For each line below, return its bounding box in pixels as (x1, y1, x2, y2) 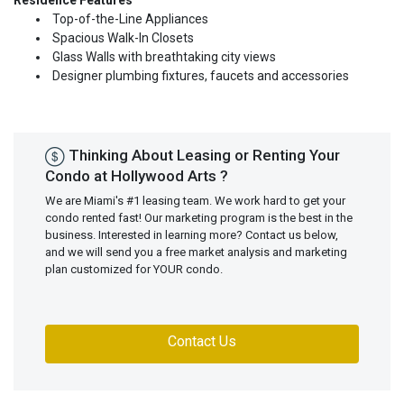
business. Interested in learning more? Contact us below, (45, 227, 338, 242)
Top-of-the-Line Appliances (50, 12, 208, 26)
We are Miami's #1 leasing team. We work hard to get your (45, 193, 345, 207)
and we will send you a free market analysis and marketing (45, 244, 347, 259)
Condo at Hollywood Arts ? (45, 166, 228, 185)
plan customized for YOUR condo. (45, 262, 223, 276)
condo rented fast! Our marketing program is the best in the (45, 210, 353, 225)
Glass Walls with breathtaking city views (50, 50, 276, 64)
